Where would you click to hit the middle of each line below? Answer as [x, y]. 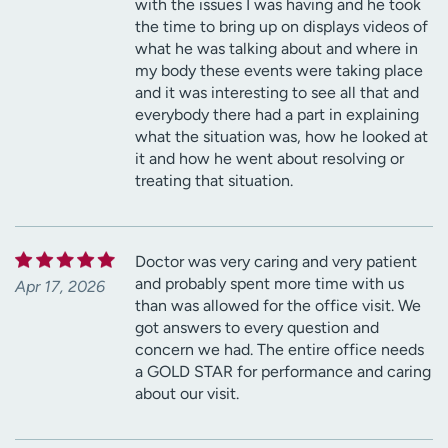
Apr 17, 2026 [60, 286]
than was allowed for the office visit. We [278, 305]
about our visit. [187, 393]
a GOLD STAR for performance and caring [283, 371]
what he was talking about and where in [276, 48]
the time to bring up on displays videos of [281, 26]
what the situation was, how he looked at [281, 136]
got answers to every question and [257, 327]
